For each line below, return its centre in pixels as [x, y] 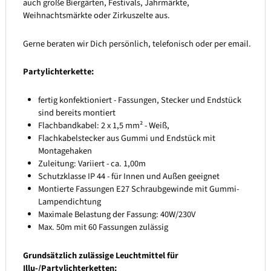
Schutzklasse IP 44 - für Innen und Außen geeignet [129, 177]
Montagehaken [65, 151]
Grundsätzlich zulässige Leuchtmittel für [100, 255]
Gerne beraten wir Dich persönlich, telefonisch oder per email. [137, 44]
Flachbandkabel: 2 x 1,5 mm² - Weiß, [104, 126]
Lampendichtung [70, 202]
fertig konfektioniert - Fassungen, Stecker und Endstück [140, 100]
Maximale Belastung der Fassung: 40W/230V [117, 215]
